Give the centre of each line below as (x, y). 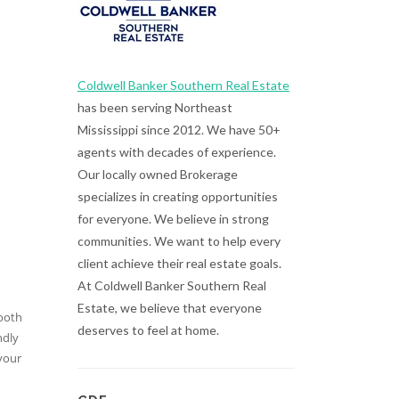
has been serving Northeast (155, 107)
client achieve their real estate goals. (179, 263)
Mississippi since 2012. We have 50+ (179, 130)
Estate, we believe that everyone (169, 308)
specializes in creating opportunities (177, 196)
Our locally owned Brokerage (157, 174)
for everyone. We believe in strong (173, 219)
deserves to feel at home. (148, 330)
